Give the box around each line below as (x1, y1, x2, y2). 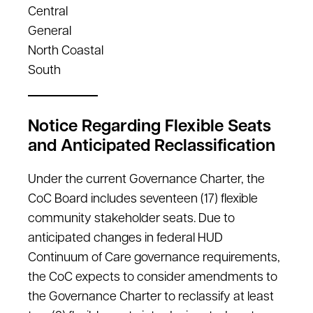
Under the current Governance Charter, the (28, 173, 265, 187)
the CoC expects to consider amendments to (28, 271, 277, 284)
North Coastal (28, 45, 103, 58)
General (28, 25, 71, 38)
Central (28, 6, 68, 19)
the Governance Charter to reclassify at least (28, 291, 274, 304)
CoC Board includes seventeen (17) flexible (28, 193, 258, 206)
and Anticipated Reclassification (28, 138, 275, 155)
